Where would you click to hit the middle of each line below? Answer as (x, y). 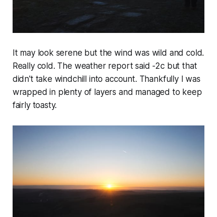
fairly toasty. (35, 105)
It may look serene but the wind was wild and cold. (108, 53)
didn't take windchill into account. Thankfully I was (106, 79)
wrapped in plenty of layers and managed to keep (107, 92)
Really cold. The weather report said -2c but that (105, 66)
